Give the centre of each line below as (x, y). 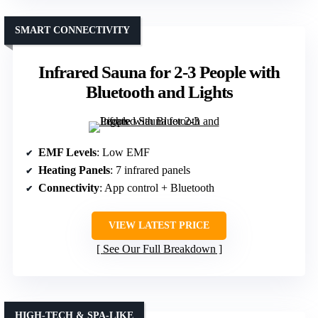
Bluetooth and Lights (159, 92)
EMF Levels (67, 153)
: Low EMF (123, 153)
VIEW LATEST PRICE (159, 226)
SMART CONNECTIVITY (72, 31)
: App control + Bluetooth (157, 188)
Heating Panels (74, 170)
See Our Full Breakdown (159, 249)
